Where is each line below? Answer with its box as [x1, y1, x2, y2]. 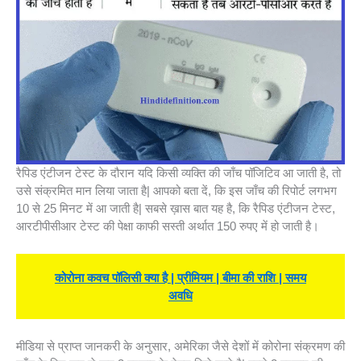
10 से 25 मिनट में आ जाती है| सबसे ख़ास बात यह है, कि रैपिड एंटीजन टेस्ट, [16, 201, 335, 216]
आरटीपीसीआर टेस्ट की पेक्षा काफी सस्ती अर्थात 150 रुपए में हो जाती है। [16, 219, 319, 234]
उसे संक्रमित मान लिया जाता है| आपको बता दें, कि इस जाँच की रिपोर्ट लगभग [16, 184, 337, 198]
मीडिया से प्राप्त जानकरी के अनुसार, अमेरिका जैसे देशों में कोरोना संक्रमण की [16, 338, 345, 353]
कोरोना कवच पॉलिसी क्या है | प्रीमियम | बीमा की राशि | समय [55, 270, 306, 284]
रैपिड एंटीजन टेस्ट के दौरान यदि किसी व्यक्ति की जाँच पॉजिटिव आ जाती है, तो [16, 166, 341, 180]
